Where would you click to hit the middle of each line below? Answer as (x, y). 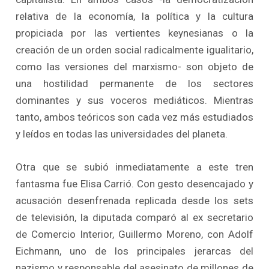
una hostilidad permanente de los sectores (134, 83)
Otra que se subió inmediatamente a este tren (134, 167)
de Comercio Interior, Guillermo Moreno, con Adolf (134, 234)
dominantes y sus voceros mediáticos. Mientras (134, 100)
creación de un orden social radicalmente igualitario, (134, 50)
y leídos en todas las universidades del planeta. (122, 134)
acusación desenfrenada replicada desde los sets (134, 201)
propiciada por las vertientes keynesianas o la (134, 33)
